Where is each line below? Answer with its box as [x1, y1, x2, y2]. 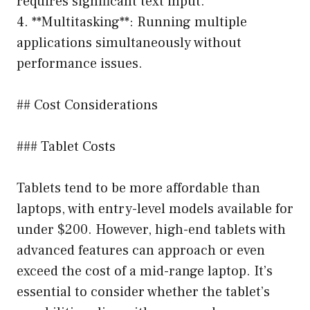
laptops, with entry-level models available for [17, 199, 293, 218]
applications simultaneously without [17, 33, 241, 52]
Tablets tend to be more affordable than [17, 179, 260, 197]
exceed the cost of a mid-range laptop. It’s [17, 262, 273, 280]
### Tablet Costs [17, 137, 116, 156]
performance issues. [17, 54, 143, 73]
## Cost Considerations [17, 95, 158, 114]
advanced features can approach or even [17, 241, 265, 259]
